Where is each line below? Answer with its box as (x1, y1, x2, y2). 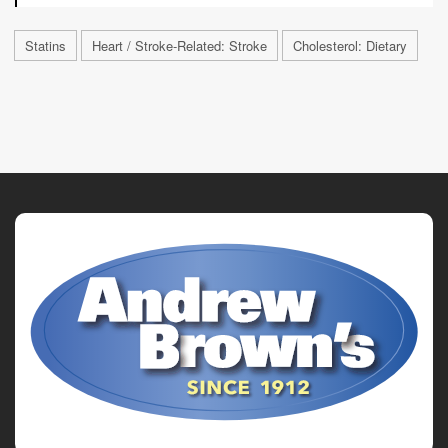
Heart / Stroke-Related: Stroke (92, 35, 267, 55)
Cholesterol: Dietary (293, 35, 407, 55)
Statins (25, 35, 66, 55)
